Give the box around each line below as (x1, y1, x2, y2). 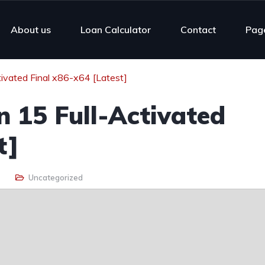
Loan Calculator (80, 23, 151, 35)
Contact (180, 23, 216, 35)
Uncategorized (28, 173, 83, 182)
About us (11, 23, 51, 35)
